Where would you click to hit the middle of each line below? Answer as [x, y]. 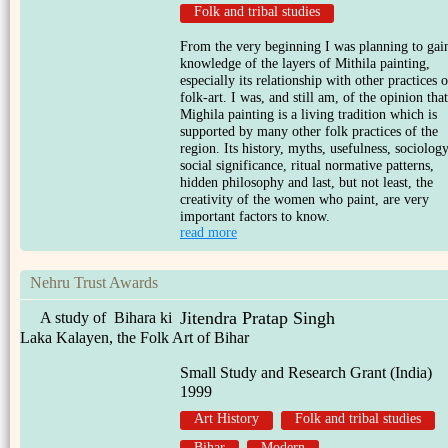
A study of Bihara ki [106, 317]
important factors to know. [255, 216]
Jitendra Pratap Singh [257, 318]
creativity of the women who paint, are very [304, 199]
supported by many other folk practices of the [309, 131]
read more [208, 232]
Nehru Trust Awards [94, 282]
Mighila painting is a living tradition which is [308, 114]
